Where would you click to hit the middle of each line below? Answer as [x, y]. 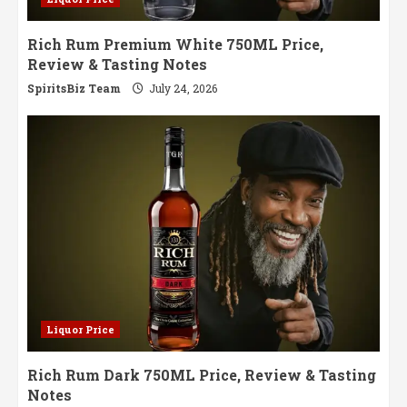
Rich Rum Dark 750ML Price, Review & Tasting [202, 374]
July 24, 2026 [182, 88]
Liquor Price [80, 329]
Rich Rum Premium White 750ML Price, [175, 44]
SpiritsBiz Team [74, 88]
